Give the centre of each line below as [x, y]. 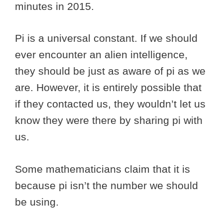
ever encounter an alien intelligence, [101, 55]
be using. [38, 202]
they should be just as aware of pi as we [110, 71]
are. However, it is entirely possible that [108, 88]
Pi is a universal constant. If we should [106, 38]
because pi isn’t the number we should [107, 185]
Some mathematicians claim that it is [103, 169]
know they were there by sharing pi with [109, 120]
